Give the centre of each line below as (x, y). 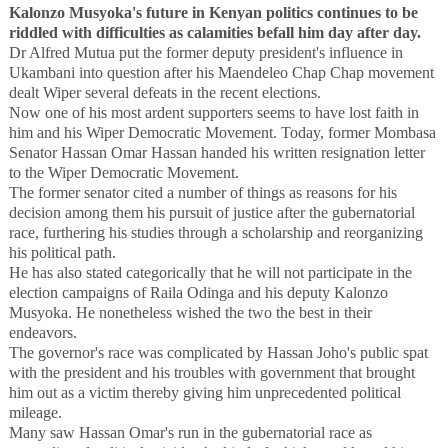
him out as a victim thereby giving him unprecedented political (204, 393)
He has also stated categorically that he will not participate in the (210, 273)
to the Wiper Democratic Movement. (123, 173)
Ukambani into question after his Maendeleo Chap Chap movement (221, 73)
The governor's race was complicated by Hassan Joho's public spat (218, 353)
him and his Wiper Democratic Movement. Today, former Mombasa (222, 133)
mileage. (35, 413)
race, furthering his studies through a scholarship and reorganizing (215, 233)
